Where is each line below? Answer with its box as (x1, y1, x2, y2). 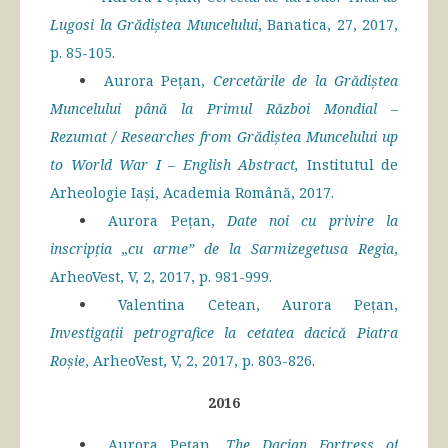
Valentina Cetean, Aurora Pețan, (118, 295, 398, 315)
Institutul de (306, 155, 398, 175)
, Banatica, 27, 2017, (257, 15, 398, 35)
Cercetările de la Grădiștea (212, 71, 398, 91)
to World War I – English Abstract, (50, 155, 307, 175)
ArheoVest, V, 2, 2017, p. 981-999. (50, 267, 272, 287)
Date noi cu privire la (226, 211, 399, 231)
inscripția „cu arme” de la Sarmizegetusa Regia (50, 239, 394, 259)
